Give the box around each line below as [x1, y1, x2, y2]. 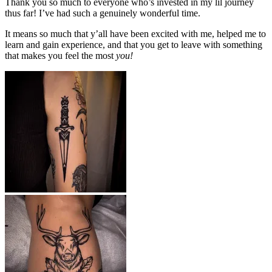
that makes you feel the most [5, 50, 116, 61]
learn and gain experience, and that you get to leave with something [5, 39, 262, 50]
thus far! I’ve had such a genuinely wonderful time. [5, 7, 200, 18]
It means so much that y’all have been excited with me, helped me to [5, 28, 266, 39]
